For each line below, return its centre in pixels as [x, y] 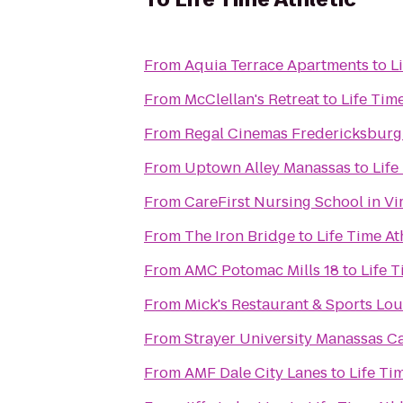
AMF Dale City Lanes [256, 373]
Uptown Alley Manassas [268, 168]
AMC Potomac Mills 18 [262, 270]
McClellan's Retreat [252, 99]
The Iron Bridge [240, 236]
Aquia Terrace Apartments [277, 65]
